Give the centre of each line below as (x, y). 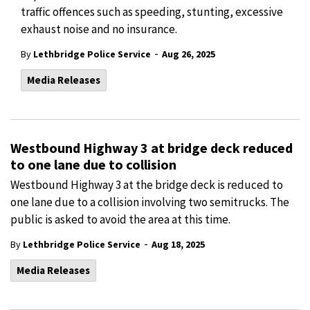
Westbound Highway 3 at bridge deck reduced (152, 148)
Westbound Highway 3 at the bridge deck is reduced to (147, 185)
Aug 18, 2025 (178, 244)
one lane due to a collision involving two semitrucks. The (150, 202)
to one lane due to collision (93, 164)
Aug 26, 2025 (189, 54)
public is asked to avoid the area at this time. (120, 219)
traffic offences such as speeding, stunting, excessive (152, 12)
